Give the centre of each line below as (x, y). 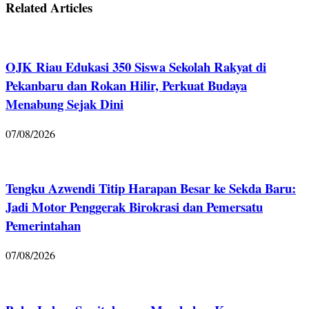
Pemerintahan (43, 226)
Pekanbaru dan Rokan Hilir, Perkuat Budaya (126, 85)
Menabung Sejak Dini (64, 103)
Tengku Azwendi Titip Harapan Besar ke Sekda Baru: (151, 188)
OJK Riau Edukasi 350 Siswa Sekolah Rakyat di (136, 66)
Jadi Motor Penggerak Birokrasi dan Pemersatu (134, 207)
